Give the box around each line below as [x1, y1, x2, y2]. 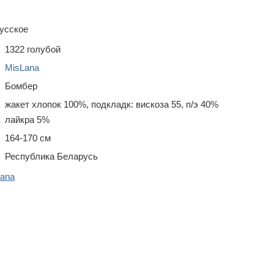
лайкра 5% [5, 114, 50, 125]
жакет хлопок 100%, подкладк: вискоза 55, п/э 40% [5, 98, 218, 109]
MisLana [5, 62, 39, 73]
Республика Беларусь [5, 150, 98, 161]
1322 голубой [5, 43, 61, 54]
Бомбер [5, 80, 37, 91]
